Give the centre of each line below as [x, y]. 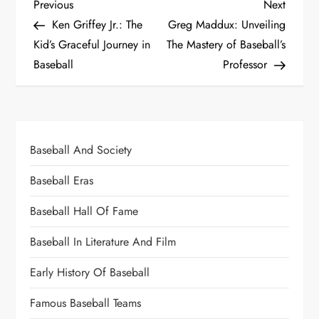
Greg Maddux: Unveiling [226, 24]
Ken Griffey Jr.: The [98, 24]
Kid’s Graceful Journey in [92, 44]
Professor [245, 64]
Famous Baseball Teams [86, 303]
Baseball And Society [81, 150]
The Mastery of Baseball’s [226, 44]
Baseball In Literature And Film [103, 241]
